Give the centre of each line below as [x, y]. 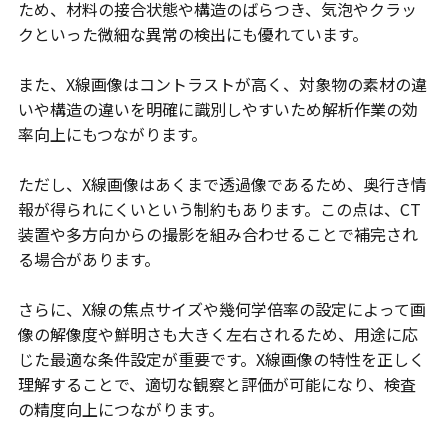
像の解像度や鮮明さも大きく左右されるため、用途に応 [217, 334]
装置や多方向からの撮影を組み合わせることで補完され [217, 234]
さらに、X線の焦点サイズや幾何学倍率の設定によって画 [221, 309]
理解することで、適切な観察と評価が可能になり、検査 [216, 384]
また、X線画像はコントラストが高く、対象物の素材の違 [222, 84]
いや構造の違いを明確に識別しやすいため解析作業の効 [217, 109]
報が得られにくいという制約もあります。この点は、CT [219, 209]
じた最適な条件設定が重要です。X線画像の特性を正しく [221, 359]
